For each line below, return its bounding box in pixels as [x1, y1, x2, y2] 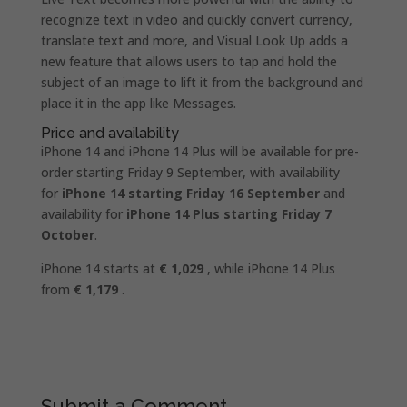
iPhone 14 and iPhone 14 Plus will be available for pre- [40, 142, 359, 160]
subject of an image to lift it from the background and [40, 73, 363, 91]
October [40, 225, 94, 243]
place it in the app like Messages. [40, 94, 236, 112]
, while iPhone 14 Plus [203, 259, 335, 277]
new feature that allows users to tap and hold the [40, 52, 337, 70]
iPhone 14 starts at [40, 259, 159, 277]
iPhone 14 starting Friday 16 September [61, 184, 320, 202]
